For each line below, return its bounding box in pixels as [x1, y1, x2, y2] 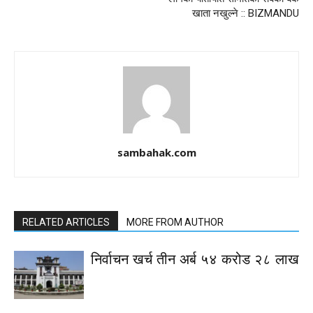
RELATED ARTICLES [22, 217, 110, 228]
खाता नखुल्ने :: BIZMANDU [192, 7, 299, 20]
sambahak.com [117, 145, 196, 159]
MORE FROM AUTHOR [126, 217, 224, 228]
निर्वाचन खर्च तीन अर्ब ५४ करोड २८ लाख [91, 252, 299, 267]
